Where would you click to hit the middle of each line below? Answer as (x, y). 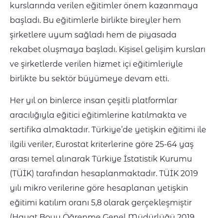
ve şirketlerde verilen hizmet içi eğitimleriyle (96, 64)
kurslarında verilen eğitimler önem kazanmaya (104, 6)
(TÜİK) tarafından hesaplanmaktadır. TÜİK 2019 (104, 174)
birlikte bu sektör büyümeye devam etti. (89, 79)
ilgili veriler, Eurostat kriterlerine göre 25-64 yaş (102, 145)
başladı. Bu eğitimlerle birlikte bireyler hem (95, 20)
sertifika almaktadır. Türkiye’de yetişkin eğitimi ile (108, 130)
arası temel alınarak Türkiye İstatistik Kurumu (101, 159)
